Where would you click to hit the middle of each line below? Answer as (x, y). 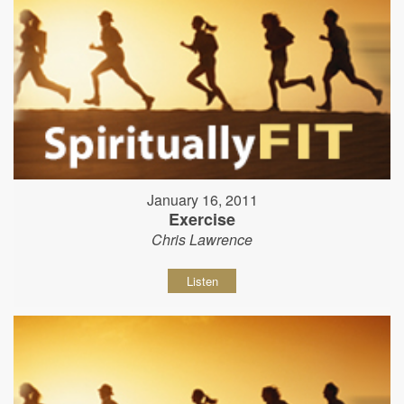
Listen (202, 281)
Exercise (202, 220)
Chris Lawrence (202, 240)
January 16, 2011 (202, 200)
